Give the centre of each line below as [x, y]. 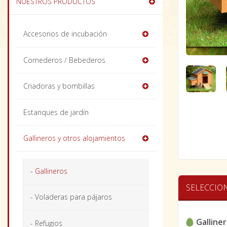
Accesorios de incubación [65, 34]
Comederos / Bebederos [64, 60]
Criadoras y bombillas [59, 86]
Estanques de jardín [56, 112]
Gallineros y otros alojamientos [74, 138]
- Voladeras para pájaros [71, 197]
